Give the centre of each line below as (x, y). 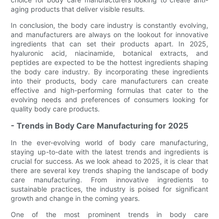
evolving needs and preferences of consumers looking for (109, 99)
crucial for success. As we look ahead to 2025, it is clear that (109, 161)
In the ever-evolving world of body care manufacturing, (109, 142)
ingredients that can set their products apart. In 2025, (109, 44)
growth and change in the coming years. (76, 198)
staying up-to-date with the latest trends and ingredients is (109, 152)
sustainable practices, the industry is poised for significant (109, 189)
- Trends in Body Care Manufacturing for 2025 (100, 125)
